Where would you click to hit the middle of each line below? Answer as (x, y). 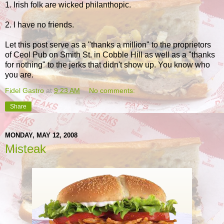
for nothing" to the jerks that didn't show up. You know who (107, 65)
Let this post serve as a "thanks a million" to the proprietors (108, 45)
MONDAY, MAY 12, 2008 (41, 135)
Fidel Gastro (24, 91)
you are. (19, 75)
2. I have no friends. (39, 25)
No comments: (112, 91)
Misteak (25, 149)
